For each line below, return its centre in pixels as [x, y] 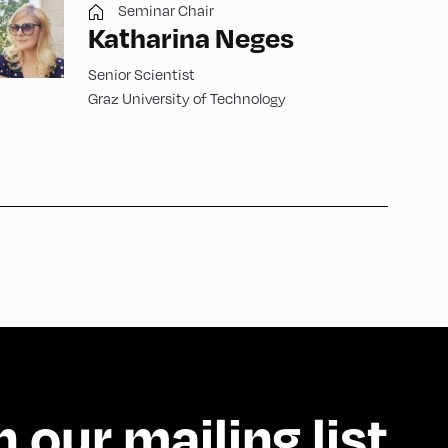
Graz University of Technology [187, 98]
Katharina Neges [191, 37]
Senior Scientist [141, 74]
